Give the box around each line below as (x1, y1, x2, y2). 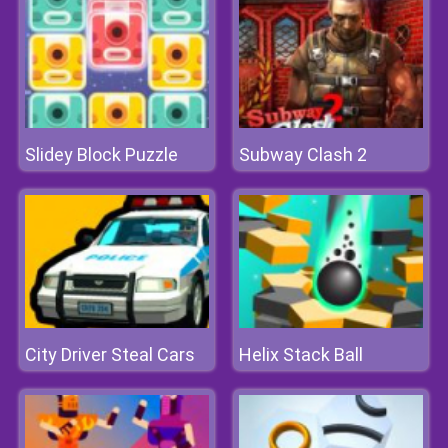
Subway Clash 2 (239, 144, 367, 165)
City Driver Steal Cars (25, 344, 195, 365)
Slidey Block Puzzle (25, 144, 178, 165)
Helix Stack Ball (239, 344, 363, 365)
